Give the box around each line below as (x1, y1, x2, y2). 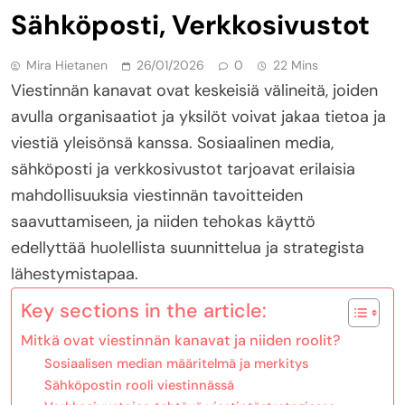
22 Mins (273, 56, 318, 73)
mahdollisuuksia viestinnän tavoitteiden (11, 184, 303, 206)
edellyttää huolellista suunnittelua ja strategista (11, 236, 364, 259)
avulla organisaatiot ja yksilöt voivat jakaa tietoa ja (11, 105, 386, 127)
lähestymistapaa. (11, 262, 138, 285)
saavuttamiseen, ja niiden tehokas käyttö (11, 210, 316, 232)
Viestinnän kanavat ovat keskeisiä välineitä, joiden (11, 79, 378, 101)
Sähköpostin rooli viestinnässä (43, 375, 234, 394)
